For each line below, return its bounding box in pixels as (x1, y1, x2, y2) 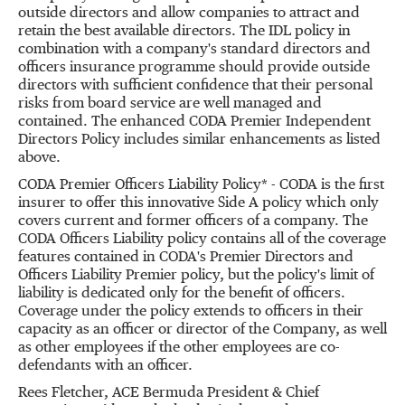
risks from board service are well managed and (18, 97, 322, 111)
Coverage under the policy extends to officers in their (18, 305, 363, 319)
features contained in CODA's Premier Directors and (18, 250, 353, 265)
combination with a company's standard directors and (18, 42, 371, 57)
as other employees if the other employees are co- (18, 341, 340, 355)
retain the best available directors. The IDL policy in (18, 24, 351, 39)
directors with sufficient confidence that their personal (18, 79, 372, 93)
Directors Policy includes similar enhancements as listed (18, 133, 381, 147)
